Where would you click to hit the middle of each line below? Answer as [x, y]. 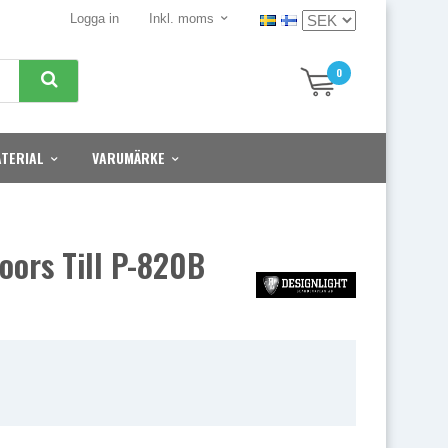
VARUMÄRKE [128, 157]
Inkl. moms [181, 18]
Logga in [94, 18]
